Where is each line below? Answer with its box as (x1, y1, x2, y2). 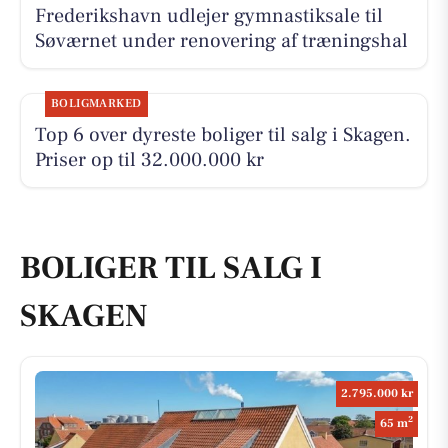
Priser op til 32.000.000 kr (34, 147, 264, 174)
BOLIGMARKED (50, 96, 142, 112)
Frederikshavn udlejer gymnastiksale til (34, 3, 383, 30)
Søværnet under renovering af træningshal (34, 28, 408, 55)
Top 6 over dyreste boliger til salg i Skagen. (34, 122, 411, 149)
